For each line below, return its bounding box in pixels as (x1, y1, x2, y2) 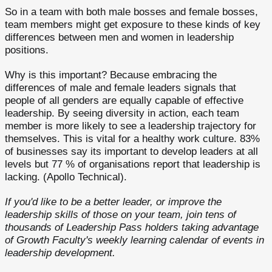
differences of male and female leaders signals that (5, 82, 236, 93)
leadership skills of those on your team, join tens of (5, 209, 236, 220)
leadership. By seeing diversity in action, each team (5, 107, 239, 119)
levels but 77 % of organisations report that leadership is (5, 158, 260, 170)
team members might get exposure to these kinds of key (5, 19, 260, 30)
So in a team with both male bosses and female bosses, (5, 6, 258, 18)
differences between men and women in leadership (5, 32, 234, 43)
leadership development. (5, 247, 115, 259)
